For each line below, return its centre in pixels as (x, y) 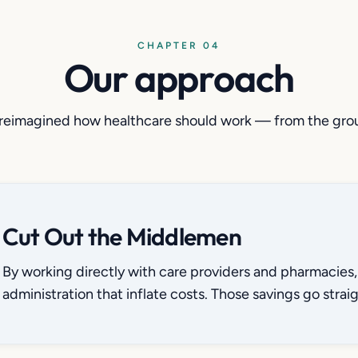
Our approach (179, 78)
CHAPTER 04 (179, 46)
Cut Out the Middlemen (121, 237)
